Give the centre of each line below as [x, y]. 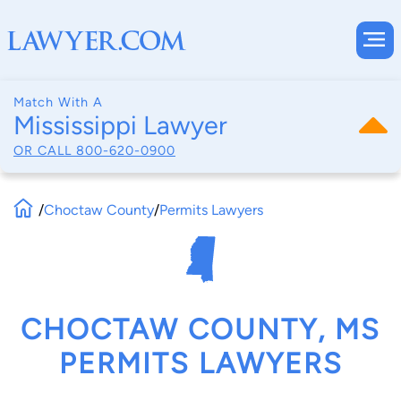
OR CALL [45, 150]
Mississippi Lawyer [120, 125]
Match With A [58, 102]
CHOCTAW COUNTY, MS [200, 330]
